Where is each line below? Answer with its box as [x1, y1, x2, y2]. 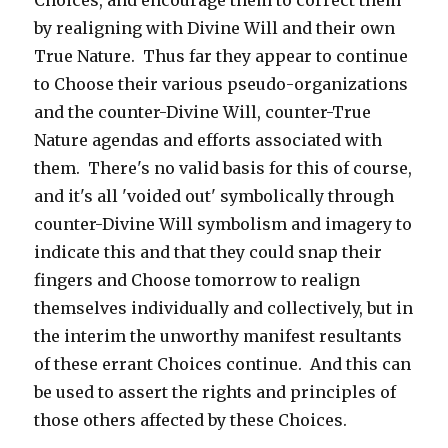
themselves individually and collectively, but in [34, 298, 414, 318]
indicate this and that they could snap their [34, 242, 383, 262]
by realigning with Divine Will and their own [34, 18, 396, 38]
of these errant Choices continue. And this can [34, 354, 412, 374]
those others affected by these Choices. [34, 410, 348, 430]
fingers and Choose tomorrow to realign [34, 270, 361, 290]
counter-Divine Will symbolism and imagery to [34, 214, 413, 234]
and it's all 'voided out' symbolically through [34, 186, 395, 206]
